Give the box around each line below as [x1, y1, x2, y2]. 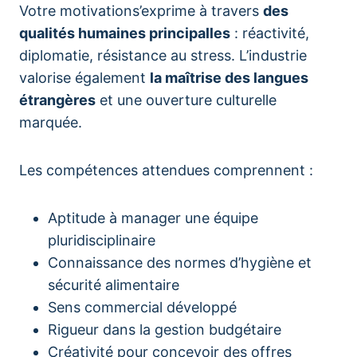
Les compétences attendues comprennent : [19, 162, 313, 178]
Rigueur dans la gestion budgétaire [48, 321, 281, 338]
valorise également [19, 69, 150, 86]
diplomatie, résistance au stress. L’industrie [19, 47, 307, 64]
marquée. [19, 114, 82, 131]
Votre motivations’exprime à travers [19, 2, 263, 19]
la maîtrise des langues [150, 69, 308, 86]
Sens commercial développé [48, 299, 237, 316]
